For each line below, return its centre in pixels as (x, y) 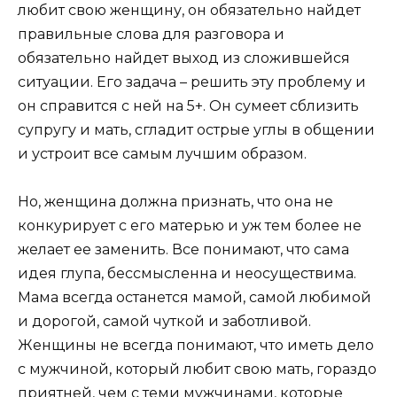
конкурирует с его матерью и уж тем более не (190, 225)
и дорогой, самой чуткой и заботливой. (164, 321)
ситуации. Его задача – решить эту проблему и (192, 82)
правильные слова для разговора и (151, 34)
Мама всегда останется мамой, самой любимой (195, 297)
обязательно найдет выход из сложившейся (184, 58)
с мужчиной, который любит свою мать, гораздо (197, 369)
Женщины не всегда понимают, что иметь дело (196, 345)
